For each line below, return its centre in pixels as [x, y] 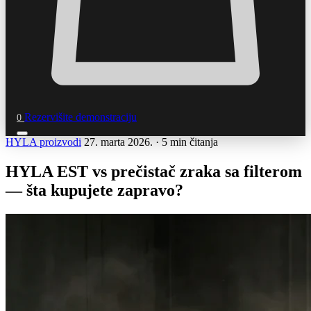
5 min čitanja [190, 142]
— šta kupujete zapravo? [94, 190]
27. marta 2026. [118, 142]
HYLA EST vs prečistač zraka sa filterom [154, 171]
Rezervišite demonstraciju [81, 117]
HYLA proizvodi [43, 142]
